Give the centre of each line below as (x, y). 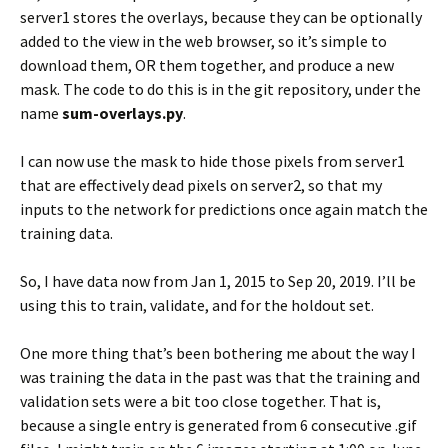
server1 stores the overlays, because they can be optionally (221, 17)
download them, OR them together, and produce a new (207, 65)
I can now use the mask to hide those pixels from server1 (212, 161)
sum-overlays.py (122, 113)
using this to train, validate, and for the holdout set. (197, 305)
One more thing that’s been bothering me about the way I (218, 353)
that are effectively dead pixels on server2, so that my (201, 185)
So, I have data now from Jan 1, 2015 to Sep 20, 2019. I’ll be (218, 281)
